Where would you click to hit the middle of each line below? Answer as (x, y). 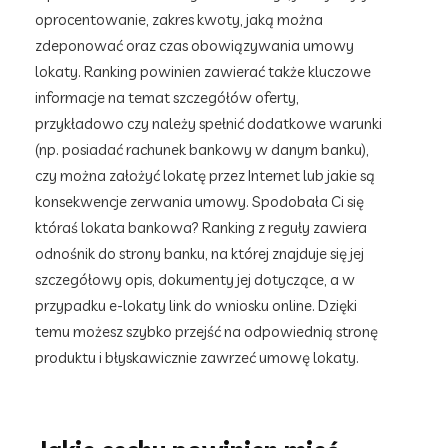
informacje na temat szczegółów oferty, (167, 97)
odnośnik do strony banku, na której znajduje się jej (199, 253)
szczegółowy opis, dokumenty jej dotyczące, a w (195, 279)
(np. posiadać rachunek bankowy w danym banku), (202, 149)
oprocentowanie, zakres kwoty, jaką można (179, 19)
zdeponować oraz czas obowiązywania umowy (194, 45)
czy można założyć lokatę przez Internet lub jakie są (205, 175)
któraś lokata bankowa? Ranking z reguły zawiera (201, 227)
